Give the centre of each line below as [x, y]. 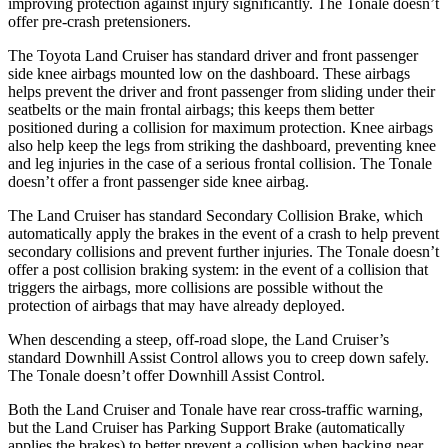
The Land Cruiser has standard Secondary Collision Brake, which [215, 215]
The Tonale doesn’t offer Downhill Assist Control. [166, 375]
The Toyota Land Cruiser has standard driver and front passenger [213, 55]
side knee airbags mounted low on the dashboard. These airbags [209, 73]
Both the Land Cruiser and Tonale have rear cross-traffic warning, [215, 409]
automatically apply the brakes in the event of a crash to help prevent [223, 233]
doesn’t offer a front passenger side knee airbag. [158, 181]
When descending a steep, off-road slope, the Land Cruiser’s [198, 339]
